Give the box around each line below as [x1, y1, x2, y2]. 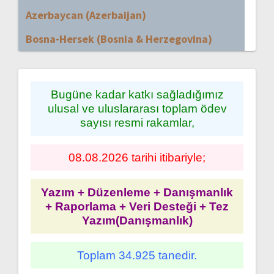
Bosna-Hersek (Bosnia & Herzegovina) [26, 31, 212, 46]
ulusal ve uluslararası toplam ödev [47, 102, 227, 115]
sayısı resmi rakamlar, [80, 116, 194, 129]
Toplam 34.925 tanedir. [77, 248, 197, 262]
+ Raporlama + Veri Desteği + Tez [45, 199, 229, 213]
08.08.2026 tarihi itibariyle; [68, 150, 206, 164]
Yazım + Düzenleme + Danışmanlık [41, 185, 233, 199]
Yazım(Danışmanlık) [81, 213, 193, 227]
